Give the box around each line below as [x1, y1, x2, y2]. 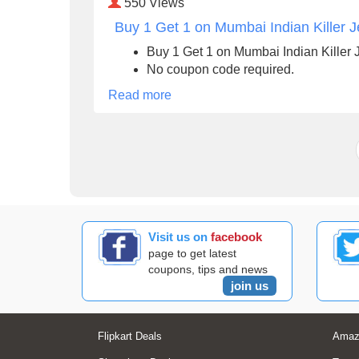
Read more [108, 87, 171, 102]
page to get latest [148, 246, 237, 260]
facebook [211, 229, 263, 244]
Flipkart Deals [98, 329, 162, 342]
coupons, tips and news [148, 262, 268, 276]
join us [230, 278, 268, 292]
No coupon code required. [147, 62, 294, 76]
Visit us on [148, 229, 212, 244]
